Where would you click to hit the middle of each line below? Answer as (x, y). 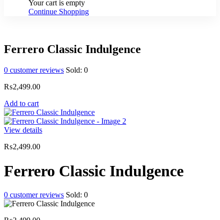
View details (23, 130)
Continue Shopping (59, 12)
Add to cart (21, 104)
